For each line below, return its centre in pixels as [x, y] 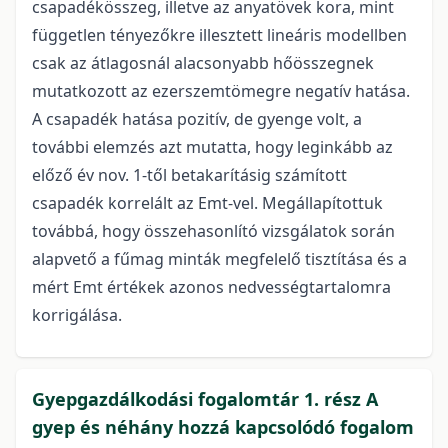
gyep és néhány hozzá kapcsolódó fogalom [223, 427]
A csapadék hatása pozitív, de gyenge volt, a [197, 119]
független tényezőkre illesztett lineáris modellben [219, 35]
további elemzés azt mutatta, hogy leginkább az [212, 147]
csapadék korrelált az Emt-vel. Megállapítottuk [207, 203]
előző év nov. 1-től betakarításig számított [189, 175]
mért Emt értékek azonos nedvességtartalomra [211, 287]
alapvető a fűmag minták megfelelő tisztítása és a [219, 259]
